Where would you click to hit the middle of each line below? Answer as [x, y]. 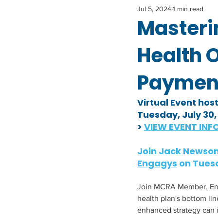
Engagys [157, 163]
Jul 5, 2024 [154, 9]
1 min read [188, 9]
